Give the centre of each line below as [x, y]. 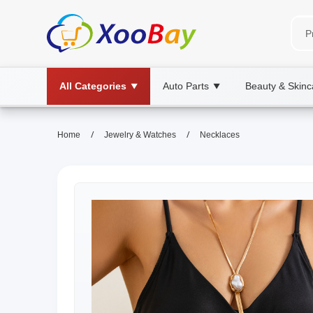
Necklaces [220, 135]
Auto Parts [186, 86]
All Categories [93, 86]
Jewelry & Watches [140, 135]
